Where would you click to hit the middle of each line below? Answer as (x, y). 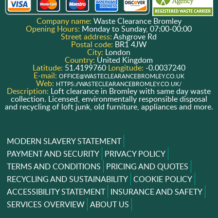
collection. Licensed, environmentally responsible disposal (109, 99)
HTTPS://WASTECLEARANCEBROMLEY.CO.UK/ (119, 84)
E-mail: (46, 75)
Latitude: (48, 67)
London (118, 52)
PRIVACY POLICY (135, 154)
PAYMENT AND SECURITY (53, 154)
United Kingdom (125, 60)
